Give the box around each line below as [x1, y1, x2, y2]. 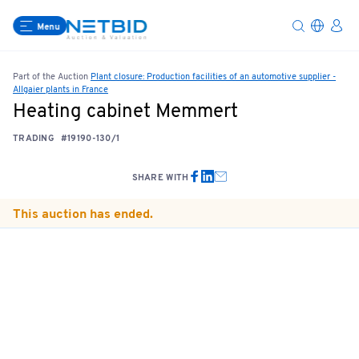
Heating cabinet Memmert [13, 100, 238, 124]
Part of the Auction [13, 71, 91, 83]
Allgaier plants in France [13, 84, 108, 95]
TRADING [13, 133, 54, 144]
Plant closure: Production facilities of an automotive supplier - [91, 71, 336, 83]
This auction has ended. [13, 207, 153, 223]
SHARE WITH [131, 172, 189, 184]
